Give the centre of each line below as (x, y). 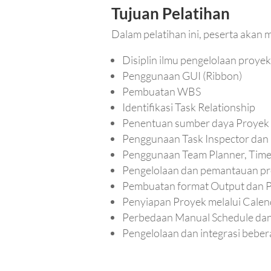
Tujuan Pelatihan (171, 14)
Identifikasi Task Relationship (189, 107)
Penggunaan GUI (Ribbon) (182, 76)
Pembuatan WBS (162, 92)
